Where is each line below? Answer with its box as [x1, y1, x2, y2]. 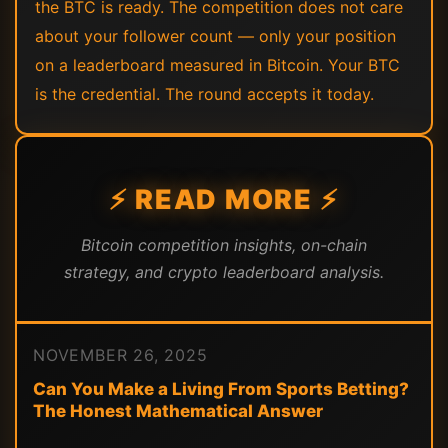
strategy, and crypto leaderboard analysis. [64, 262, 384, 282]
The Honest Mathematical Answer [33, 401, 323, 421]
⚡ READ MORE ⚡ [109, 183, 339, 215]
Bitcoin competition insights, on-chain [81, 235, 367, 255]
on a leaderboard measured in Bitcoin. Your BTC [35, 55, 400, 75]
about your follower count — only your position [35, 26, 396, 46]
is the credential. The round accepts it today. [35, 84, 374, 104]
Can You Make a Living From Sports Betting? [33, 379, 409, 399]
